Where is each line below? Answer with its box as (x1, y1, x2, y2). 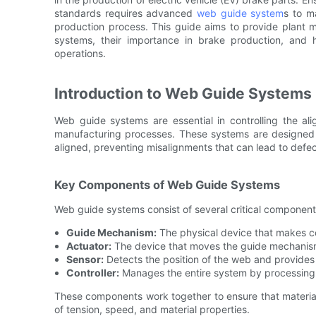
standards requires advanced (54, 6, 197, 19)
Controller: (66, 266, 119, 279)
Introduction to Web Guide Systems (54, 84, 312, 102)
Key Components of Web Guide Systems (54, 177, 280, 192)
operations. (54, 47, 106, 59)
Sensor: (66, 253, 104, 265)
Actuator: (66, 239, 111, 252)
